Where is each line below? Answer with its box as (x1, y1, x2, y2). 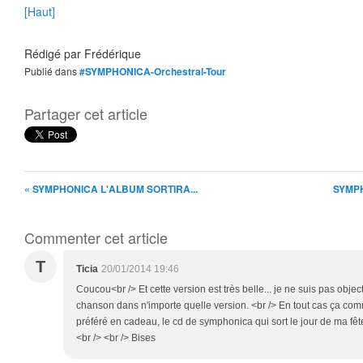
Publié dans (31, 64, 77, 78)
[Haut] (24, 3, 55, 19)
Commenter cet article (24, 227, 168, 248)
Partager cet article (24, 103, 147, 124)
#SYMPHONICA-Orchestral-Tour (79, 64, 226, 79)
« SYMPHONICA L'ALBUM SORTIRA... (24, 181, 198, 196)
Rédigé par (24, 45, 84, 62)
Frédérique (84, 45, 141, 62)
